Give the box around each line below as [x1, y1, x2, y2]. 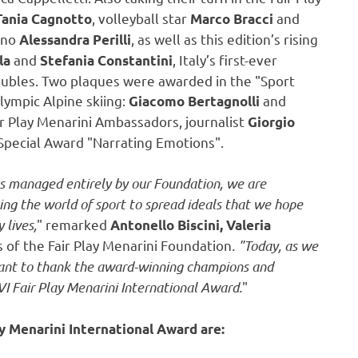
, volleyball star [92, 9, 190, 26]
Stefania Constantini [40, 51, 173, 69]
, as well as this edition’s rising [131, 30, 318, 47]
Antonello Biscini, [110, 217, 226, 234]
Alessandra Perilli [19, 30, 131, 48]
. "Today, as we [232, 237, 318, 255]
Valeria [226, 217, 271, 234]
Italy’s [179, 50, 216, 68]
